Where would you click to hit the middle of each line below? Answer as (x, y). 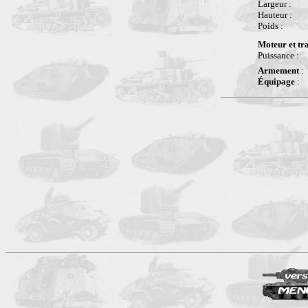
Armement (278, 70)
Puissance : (279, 55)
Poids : (273, 26)
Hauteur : (277, 15)
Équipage (276, 81)
